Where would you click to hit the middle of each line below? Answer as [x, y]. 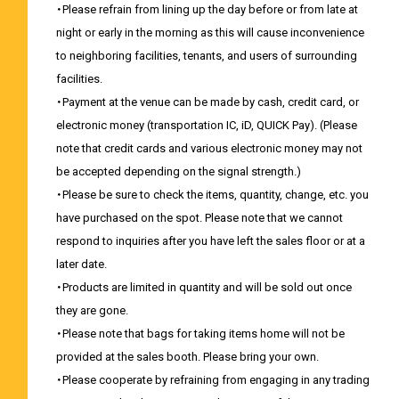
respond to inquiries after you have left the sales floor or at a [210, 240]
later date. [81, 264]
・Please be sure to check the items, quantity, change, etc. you [212, 194]
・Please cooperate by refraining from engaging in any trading [212, 379]
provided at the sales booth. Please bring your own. [187, 356]
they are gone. [92, 310]
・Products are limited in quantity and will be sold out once [204, 287]
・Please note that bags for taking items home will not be [200, 333]
